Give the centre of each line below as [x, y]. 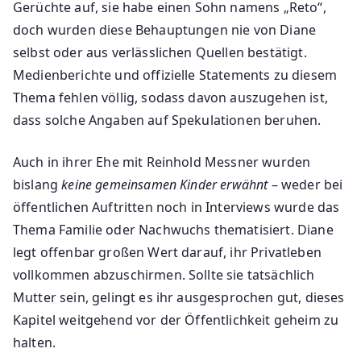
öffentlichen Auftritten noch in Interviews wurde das [176, 207]
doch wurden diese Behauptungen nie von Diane [165, 29]
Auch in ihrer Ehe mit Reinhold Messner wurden [162, 162]
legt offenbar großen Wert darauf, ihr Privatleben [167, 252]
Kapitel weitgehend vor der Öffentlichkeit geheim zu [176, 320]
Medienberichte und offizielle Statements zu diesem [175, 75]
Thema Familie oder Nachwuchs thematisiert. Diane [173, 229]
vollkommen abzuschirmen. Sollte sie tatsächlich [164, 274]
